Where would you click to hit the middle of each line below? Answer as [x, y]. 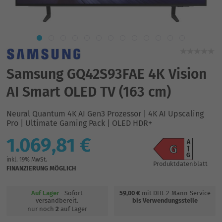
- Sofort [71, 193]
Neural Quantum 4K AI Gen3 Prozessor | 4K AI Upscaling [105, 113]
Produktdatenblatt [181, 164]
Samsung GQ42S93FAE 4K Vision [106, 74]
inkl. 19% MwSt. [27, 159]
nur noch [41, 209]
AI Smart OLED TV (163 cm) [88, 92]
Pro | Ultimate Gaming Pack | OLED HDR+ [79, 123]
